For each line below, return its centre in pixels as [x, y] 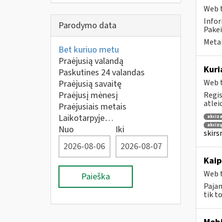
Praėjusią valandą [91, 61]
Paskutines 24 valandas [102, 73]
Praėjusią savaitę [90, 84]
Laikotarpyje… [86, 118]
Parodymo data [87, 26]
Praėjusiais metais [92, 107]
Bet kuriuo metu [89, 50]
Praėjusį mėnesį [88, 95]
